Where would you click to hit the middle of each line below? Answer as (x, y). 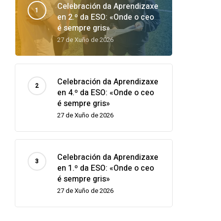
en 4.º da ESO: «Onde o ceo (105, 93)
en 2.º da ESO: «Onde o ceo (105, 17)
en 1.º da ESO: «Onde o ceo (105, 168)
